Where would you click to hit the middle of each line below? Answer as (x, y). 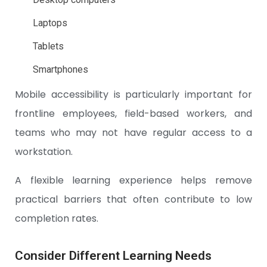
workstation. (44, 152)
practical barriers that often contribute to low (133, 200)
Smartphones (60, 70)
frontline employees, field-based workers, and (133, 114)
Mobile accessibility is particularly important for (133, 95)
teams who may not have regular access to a (133, 133)
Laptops (50, 23)
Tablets (48, 46)
